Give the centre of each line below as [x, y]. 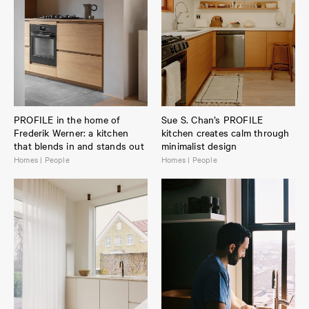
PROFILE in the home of [67, 120]
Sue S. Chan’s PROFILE [212, 120]
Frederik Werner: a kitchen [71, 133]
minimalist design [199, 146]
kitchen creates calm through [226, 133]
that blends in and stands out [79, 146]
